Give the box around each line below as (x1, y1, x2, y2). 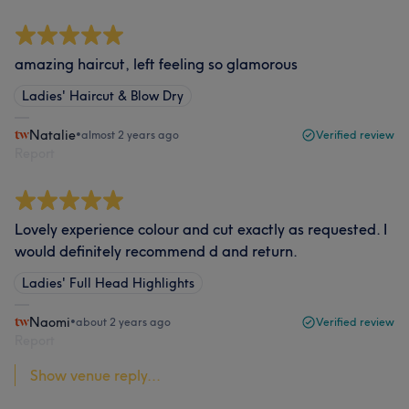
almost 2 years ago (81, 128, 179, 142)
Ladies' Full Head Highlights (22, 275, 194, 291)
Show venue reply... (30, 366, 161, 384)
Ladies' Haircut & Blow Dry (22, 88, 184, 104)
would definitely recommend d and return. (15, 242, 298, 260)
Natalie (29, 127, 76, 143)
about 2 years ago (76, 315, 171, 329)
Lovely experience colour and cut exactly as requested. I (15, 220, 387, 238)
